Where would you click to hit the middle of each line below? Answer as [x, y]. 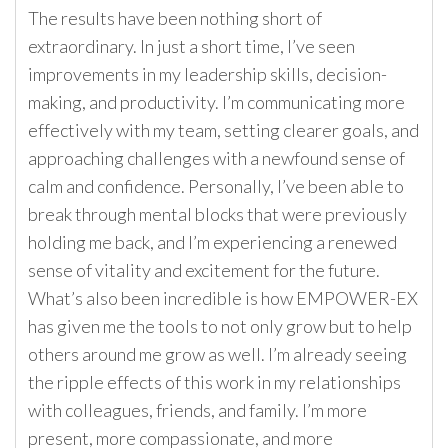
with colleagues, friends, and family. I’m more [197, 410]
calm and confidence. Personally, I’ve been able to [216, 186]
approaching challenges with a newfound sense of [216, 158]
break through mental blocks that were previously [217, 214]
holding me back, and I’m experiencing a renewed [212, 242]
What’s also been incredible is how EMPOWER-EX [223, 298]
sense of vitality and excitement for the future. [204, 270]
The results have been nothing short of [175, 18]
